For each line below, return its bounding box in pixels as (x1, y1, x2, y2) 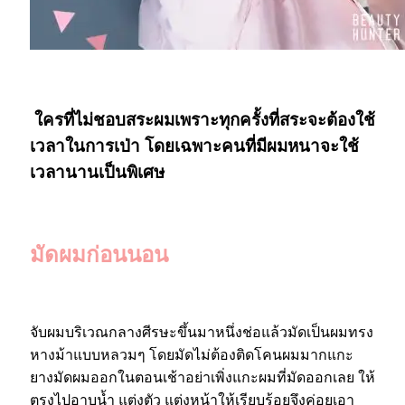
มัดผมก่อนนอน (30, 242, 168, 267)
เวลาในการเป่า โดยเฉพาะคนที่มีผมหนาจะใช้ (30, 137, 359, 156)
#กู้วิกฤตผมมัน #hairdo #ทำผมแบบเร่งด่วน (73, 71, 332, 87)
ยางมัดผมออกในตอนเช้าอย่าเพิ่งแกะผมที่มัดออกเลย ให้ (30, 369, 375, 385)
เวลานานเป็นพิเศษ (30, 163, 165, 183)
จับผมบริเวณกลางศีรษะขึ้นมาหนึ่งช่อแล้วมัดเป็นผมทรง (30, 324, 373, 340)
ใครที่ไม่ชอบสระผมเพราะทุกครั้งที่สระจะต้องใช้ (30, 110, 375, 130)
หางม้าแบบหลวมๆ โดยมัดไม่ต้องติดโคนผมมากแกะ (30, 346, 353, 363)
